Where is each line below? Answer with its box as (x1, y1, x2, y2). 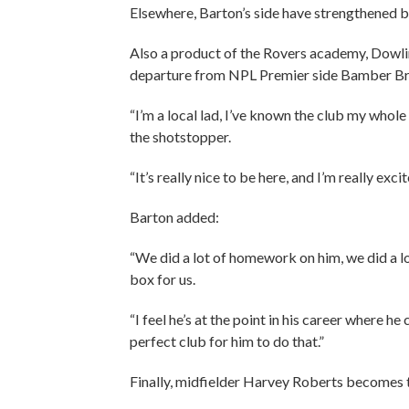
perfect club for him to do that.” (130, 331, 327, 350)
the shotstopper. (130, 127, 236, 145)
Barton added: (130, 207, 225, 225)
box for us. (130, 269, 198, 288)
